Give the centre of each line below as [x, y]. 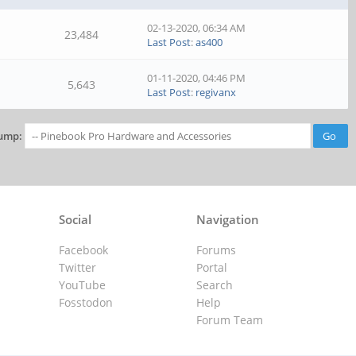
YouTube [83, 285]
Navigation [227, 219]
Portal [211, 267]
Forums [216, 250]
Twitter [78, 267]
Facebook [84, 250]
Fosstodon [86, 302]
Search [214, 285]
